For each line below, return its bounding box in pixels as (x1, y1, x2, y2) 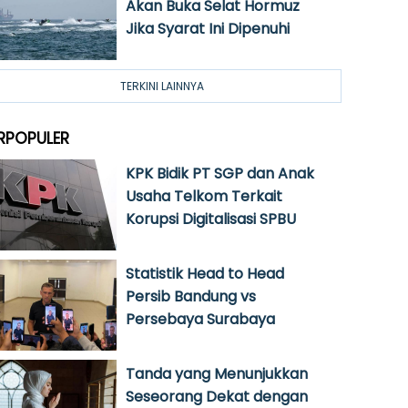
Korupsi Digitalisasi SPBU (126, 209, 296, 229)
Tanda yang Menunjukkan (126, 363, 308, 384)
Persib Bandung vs (126, 286, 256, 307)
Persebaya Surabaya (126, 309, 275, 330)
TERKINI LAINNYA (120, 78, 204, 94)
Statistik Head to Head (126, 263, 284, 284)
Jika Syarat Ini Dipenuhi (126, 18, 290, 39)
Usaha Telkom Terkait (126, 186, 282, 207)
